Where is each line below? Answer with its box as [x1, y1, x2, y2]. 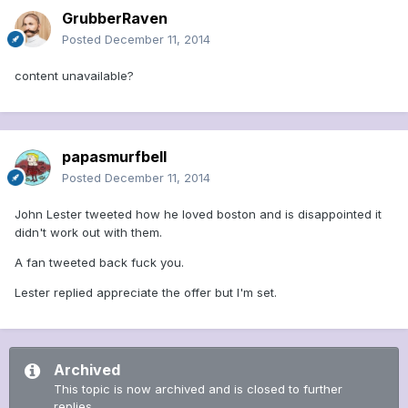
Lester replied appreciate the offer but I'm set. [15, 285, 277, 301]
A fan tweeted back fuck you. [15, 255, 184, 270]
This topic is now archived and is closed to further [54, 382, 342, 397]
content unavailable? [15, 68, 134, 84]
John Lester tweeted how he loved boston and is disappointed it [15, 207, 382, 222]
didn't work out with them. [15, 225, 162, 240]
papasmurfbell [62, 148, 167, 167]
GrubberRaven [62, 9, 168, 28]
